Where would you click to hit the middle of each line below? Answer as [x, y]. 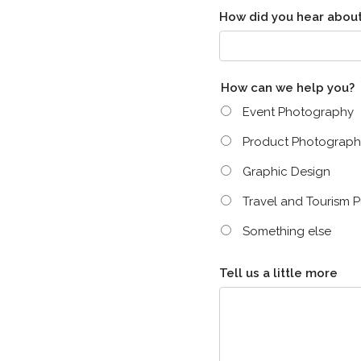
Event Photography [298, 112]
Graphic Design [286, 172]
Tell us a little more [278, 273]
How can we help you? [289, 88]
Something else [287, 231]
